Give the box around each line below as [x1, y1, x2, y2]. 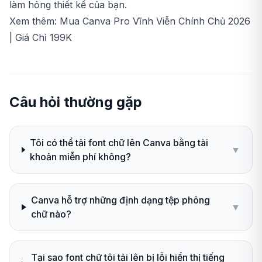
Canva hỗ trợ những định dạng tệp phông [30, 194, 210, 206]
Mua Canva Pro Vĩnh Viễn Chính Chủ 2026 [60, 15, 250, 27]
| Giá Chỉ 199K [9, 32, 72, 44]
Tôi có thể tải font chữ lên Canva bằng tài [29, 137, 208, 149]
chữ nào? [30, 208, 71, 220]
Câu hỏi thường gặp [9, 94, 142, 111]
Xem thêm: [9, 15, 60, 27]
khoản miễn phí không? [29, 151, 131, 163]
